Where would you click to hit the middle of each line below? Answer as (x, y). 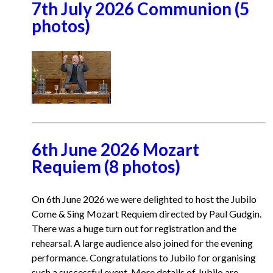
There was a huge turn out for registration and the (134, 228)
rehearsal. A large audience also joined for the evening (142, 243)
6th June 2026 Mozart (115, 149)
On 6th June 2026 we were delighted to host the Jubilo (144, 199)
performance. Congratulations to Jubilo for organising (144, 257)
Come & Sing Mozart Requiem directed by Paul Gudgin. (147, 214)
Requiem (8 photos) (106, 166)
